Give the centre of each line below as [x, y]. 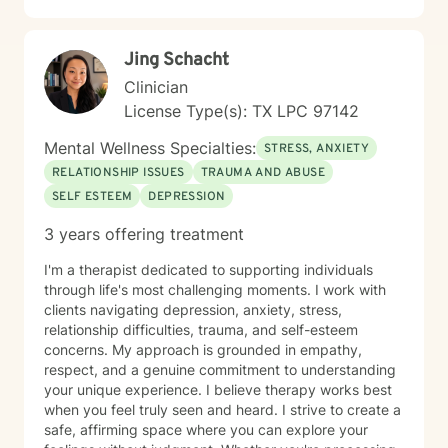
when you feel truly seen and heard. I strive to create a [222, 409]
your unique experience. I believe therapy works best [125, 389]
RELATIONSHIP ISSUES [118, 173]
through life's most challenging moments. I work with [215, 289]
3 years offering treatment [144, 234]
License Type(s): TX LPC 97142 [241, 111]
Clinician [156, 87]
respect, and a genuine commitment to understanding [220, 369]
